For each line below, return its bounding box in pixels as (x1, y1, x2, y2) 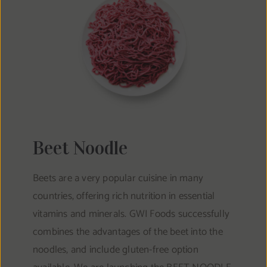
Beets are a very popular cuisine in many (32, 169, 203, 187)
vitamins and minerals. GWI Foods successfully (32, 205, 229, 222)
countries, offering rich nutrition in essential (32, 187, 215, 204)
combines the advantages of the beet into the (32, 223, 223, 240)
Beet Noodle (32, 136, 128, 160)
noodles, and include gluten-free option (32, 241, 198, 258)
